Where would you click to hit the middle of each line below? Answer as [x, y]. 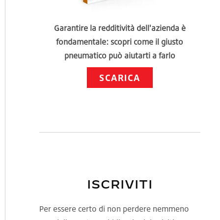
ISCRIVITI [120, 184]
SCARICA [120, 78]
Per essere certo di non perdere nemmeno [114, 209]
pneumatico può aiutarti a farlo [120, 55]
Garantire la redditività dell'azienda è [120, 28]
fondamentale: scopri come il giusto [120, 42]
